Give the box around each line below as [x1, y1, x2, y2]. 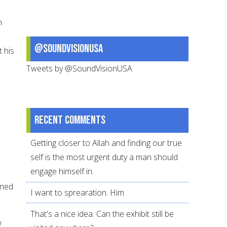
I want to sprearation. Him [30, 187, 125, 199]
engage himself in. [30, 166, 94, 177]
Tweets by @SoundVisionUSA [26, 62, 133, 74]
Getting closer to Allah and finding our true [30, 137, 182, 149]
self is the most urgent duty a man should [30, 152, 178, 163]
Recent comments [34, 112, 106, 127]
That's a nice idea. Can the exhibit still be [30, 208, 174, 219]
